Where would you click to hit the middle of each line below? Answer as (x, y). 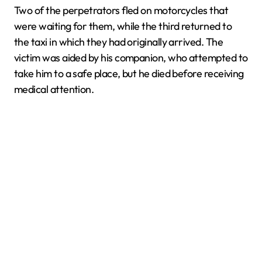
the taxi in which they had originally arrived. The (118, 42)
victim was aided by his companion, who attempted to (131, 58)
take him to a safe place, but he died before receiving (129, 73)
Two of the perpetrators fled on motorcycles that (121, 10)
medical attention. (54, 89)
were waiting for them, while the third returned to (123, 26)
